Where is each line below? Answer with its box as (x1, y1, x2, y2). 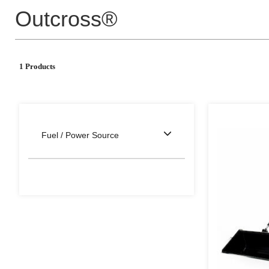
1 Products (19, 62, 55, 71)
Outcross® (14, 7, 118, 31)
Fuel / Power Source (41, 130, 119, 140)
